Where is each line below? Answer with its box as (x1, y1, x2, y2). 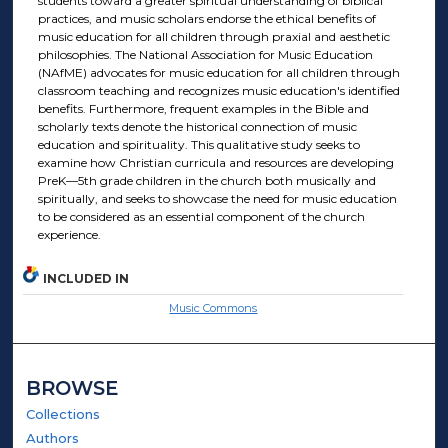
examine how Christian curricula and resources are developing (37, 155, 394, 171)
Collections (26, 405, 101, 422)
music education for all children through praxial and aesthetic (37, 29, 390, 45)
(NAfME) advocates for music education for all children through (37, 65, 400, 81)
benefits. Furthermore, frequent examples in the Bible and (37, 101, 369, 117)
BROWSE (26, 375, 119, 400)
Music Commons (169, 300, 258, 315)
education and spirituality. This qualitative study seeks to (37, 137, 360, 153)
